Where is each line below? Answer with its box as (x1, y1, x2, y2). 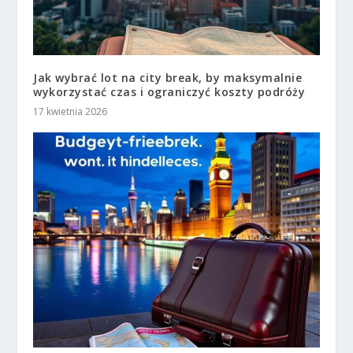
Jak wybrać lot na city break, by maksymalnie (33, 70, 303, 86)
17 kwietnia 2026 (33, 105, 108, 119)
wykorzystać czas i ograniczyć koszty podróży (33, 84, 306, 100)
